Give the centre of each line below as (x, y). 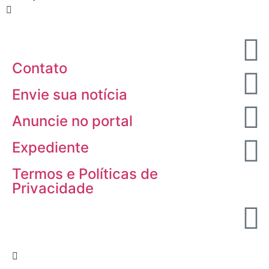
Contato (40, 68)
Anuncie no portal (72, 121)
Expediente (50, 147)
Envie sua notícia (70, 95)
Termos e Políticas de (85, 174)
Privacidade (53, 188)
